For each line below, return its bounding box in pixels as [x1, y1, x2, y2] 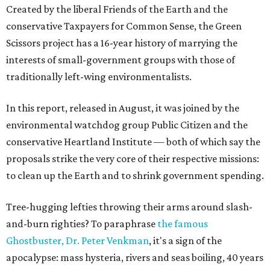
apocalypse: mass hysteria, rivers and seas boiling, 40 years [6, 251, 263, 263]
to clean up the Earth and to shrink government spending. [6, 169, 264, 181]
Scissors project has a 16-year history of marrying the [6, 37, 237, 49]
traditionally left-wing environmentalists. [6, 71, 192, 83]
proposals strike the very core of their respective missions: [6, 152, 259, 165]
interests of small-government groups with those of [6, 54, 235, 66]
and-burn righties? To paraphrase [6, 218, 157, 230]
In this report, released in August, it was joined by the [6, 102, 239, 114]
